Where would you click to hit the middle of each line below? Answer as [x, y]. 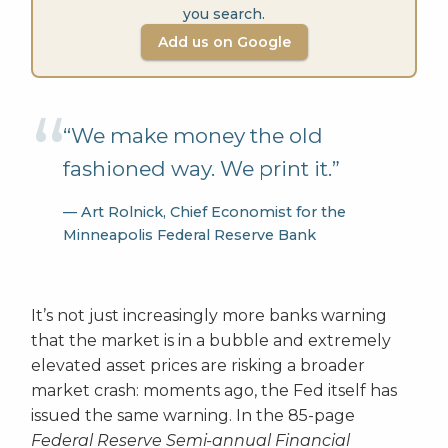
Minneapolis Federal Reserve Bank [189, 235]
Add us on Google [224, 42]
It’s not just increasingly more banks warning [209, 316]
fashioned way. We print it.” [201, 169]
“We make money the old [193, 136]
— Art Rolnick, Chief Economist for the [204, 212]
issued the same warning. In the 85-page [193, 416]
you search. [224, 14]
